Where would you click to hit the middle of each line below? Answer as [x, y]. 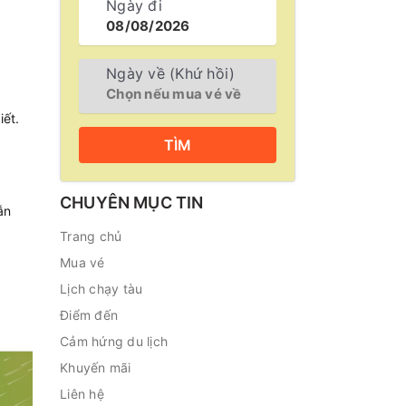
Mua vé [82, 262]
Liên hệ [82, 394]
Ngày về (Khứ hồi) [171, 73]
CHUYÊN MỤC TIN [132, 203]
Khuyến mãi [96, 367]
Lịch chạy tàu [101, 289]
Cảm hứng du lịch [114, 341]
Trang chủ [91, 236]
